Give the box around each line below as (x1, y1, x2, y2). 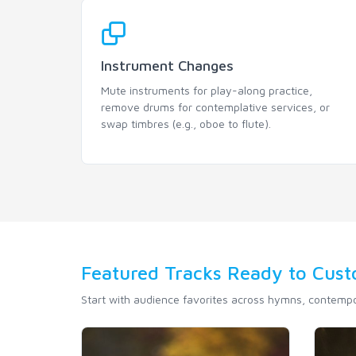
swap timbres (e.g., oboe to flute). (101, 117, 271, 130)
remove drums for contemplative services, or (101, 100, 330, 114)
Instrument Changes (101, 57, 234, 74)
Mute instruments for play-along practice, (101, 83, 312, 97)
